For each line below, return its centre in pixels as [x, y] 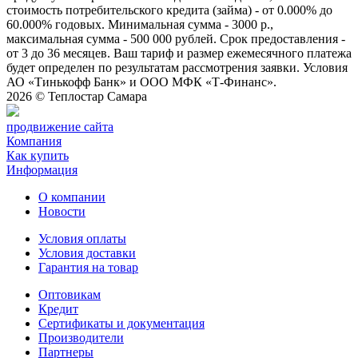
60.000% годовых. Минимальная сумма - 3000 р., [140, 25]
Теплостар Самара [97, 97]
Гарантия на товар [88, 268]
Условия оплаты [82, 239]
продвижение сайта [60, 127]
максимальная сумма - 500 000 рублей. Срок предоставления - [176, 39]
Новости [62, 212]
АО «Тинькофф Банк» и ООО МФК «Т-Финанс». [141, 82]
